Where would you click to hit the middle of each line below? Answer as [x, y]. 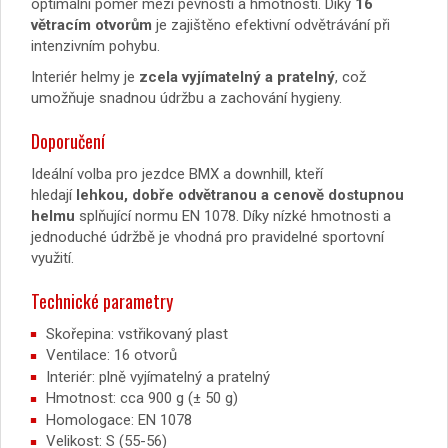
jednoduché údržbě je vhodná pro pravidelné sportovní [207, 236]
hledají [53, 194]
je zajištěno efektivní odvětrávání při [271, 24]
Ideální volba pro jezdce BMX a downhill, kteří [177, 173]
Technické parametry [102, 300]
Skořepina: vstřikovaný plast [137, 333]
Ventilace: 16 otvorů [111, 355]
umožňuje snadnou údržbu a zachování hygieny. [188, 97]
